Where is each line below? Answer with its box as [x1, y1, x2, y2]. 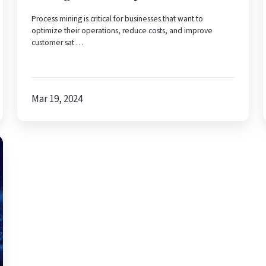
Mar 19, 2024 [31, 92, 83, 107]
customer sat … [31, 37, 84, 49]
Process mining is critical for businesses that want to [31, 13, 203, 25]
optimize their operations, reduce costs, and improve [31, 25, 213, 37]
